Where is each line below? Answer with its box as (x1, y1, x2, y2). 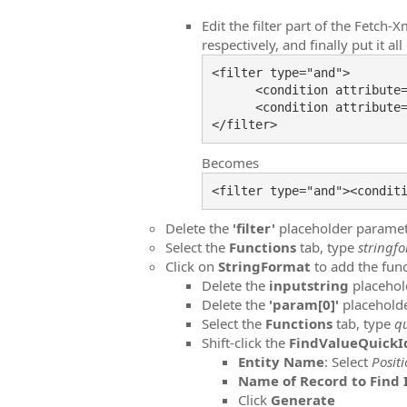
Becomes (202, 153, 259, 172)
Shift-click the (202, 333, 289, 352)
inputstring (269, 276, 352, 294)
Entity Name (238, 352, 324, 371)
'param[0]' (265, 295, 339, 313)
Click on (165, 257, 218, 275)
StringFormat (218, 257, 314, 275)
